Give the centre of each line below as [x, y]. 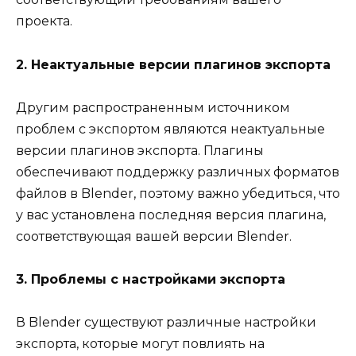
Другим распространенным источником [153, 107]
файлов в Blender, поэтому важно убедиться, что [178, 193]
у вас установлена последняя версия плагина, [171, 215]
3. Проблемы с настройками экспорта [151, 279]
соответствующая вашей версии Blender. [154, 236]
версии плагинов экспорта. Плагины [140, 150]
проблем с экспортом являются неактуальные [170, 129]
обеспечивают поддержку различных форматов [178, 172]
